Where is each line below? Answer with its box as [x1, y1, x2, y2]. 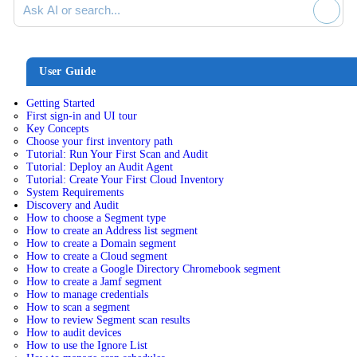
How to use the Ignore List [26, 339, 148, 352]
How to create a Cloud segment [26, 250, 168, 263]
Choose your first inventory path [26, 135, 174, 148]
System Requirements [26, 186, 124, 199]
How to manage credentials [26, 288, 149, 301]
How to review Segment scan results [26, 314, 190, 327]
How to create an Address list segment [26, 225, 198, 237]
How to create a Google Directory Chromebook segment [26, 263, 281, 276]
